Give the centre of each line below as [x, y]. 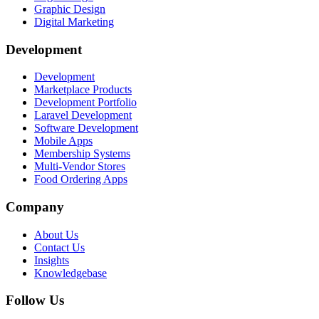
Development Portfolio [85, 103]
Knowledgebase [70, 273]
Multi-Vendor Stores [80, 167]
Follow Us [35, 300]
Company [35, 206]
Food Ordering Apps [81, 179]
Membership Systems [82, 154]
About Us [56, 234]
